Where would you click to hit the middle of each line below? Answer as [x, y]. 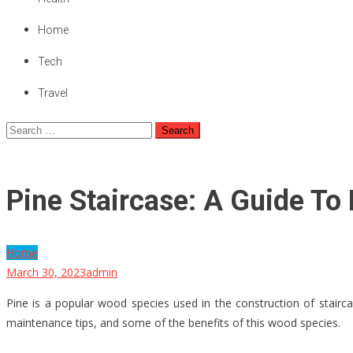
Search [23, 129]
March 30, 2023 [46, 272]
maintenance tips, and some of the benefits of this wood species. [173, 322]
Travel [53, 93]
